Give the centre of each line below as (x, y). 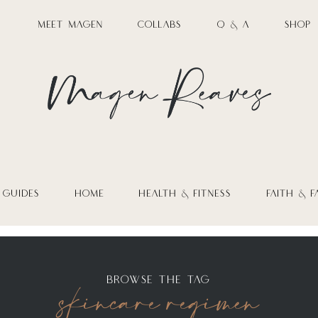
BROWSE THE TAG (159, 280)
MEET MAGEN (70, 24)
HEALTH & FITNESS (186, 194)
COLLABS (160, 24)
